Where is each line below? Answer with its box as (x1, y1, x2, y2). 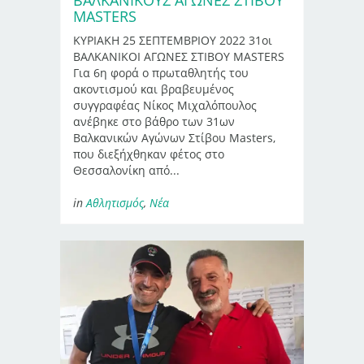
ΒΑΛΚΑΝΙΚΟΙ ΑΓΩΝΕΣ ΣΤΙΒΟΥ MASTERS (73, 48, 284, 64)
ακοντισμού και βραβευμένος (73, 80, 234, 97)
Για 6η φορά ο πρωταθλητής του (73, 64, 249, 80)
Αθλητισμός (86, 194, 144, 210)
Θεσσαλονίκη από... (73, 162, 180, 178)
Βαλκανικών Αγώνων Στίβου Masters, (73, 129, 275, 145)
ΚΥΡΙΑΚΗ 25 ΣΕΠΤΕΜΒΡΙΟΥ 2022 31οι (73, 32, 272, 48)
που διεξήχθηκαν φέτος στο (73, 145, 224, 162)
